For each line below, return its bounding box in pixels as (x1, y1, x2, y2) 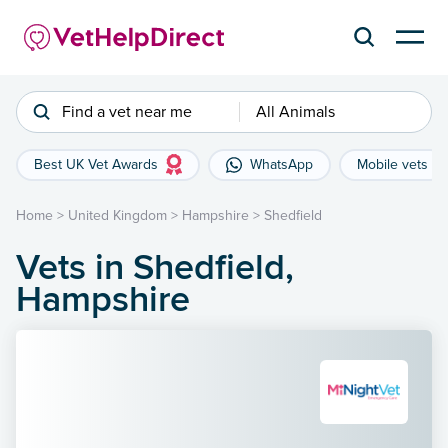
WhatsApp (250, 155, 313, 173)
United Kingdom (68, 206, 167, 224)
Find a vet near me (62, 101, 192, 122)
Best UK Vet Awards (34, 155, 158, 173)
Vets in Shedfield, (16, 239, 294, 292)
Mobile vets (357, 155, 428, 173)
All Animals (255, 101, 335, 122)
